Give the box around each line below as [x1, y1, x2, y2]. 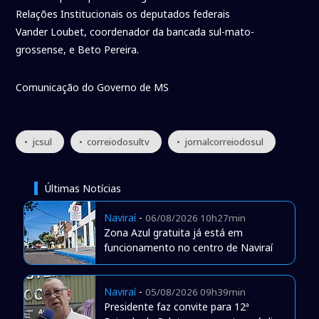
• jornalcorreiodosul [177, 135, 264, 149]
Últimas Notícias [44, 182, 121, 196]
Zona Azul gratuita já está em [103, 226, 243, 240]
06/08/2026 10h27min [145, 211, 246, 225]
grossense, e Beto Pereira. [16, 43, 140, 57]
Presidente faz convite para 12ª [103, 300, 249, 314]
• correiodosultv [79, 135, 150, 149]
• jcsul [24, 135, 53, 149]
